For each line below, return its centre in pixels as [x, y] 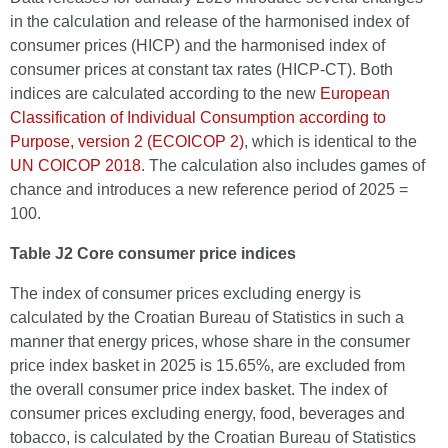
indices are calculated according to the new [165, 93]
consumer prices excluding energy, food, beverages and [207, 413]
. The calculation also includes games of [283, 165]
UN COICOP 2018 [75, 165]
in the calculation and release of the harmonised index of [209, 21]
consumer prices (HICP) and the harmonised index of [197, 45]
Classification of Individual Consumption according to [198, 117]
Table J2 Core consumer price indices [153, 253]
